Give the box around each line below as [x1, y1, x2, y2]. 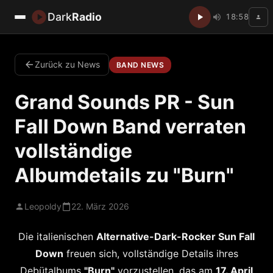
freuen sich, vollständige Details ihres [66, 247, 238, 260]
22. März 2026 [71, 201, 129, 211]
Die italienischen [18, 230, 93, 243]
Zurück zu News [35, 59, 100, 69]
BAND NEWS [116, 60, 165, 69]
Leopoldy [24, 201, 62, 211]
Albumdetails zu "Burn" [15, 163, 234, 187]
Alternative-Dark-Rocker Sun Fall [96, 230, 255, 243]
